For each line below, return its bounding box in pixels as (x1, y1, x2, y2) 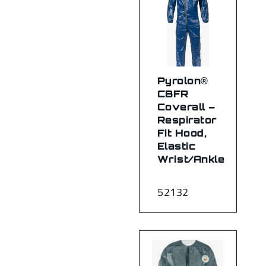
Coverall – (157, 101, 216, 113)
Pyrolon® (157, 75, 208, 87)
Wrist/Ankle (157, 153, 225, 165)
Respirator (157, 114, 217, 126)
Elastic (157, 140, 196, 152)
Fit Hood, (157, 127, 207, 139)
